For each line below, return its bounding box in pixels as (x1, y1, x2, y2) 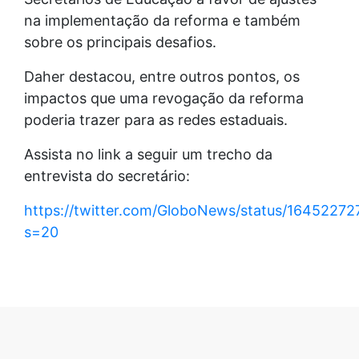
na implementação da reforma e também (24, 11, 301, 29)
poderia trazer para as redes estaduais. (24, 111, 288, 128)
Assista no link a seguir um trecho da (24, 145, 272, 163)
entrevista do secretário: (24, 167, 190, 184)
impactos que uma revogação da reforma (24, 89, 304, 107)
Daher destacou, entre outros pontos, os (24, 67, 300, 85)
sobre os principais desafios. (24, 33, 216, 50)
